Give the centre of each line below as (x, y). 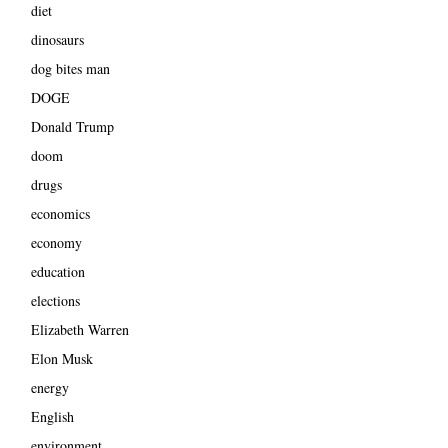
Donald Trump (72, 126)
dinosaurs (57, 39)
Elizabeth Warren (79, 329)
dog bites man (70, 68)
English (52, 416)
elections (55, 300)
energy (49, 387)
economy (56, 242)
